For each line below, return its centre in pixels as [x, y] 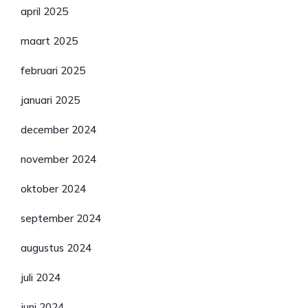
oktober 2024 [53, 189]
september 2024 [61, 218]
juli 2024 [41, 277]
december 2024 [58, 130]
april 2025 [44, 11]
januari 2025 [50, 100]
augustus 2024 [56, 248]
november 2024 [58, 159]
